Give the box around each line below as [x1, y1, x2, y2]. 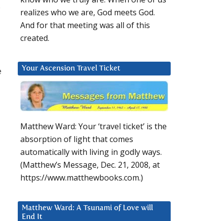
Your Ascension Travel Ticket [22, 65, 120, 73]
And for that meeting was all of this [20, 20, 150, 31]
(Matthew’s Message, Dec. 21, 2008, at [20, 159, 160, 171]
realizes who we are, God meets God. [20, 7, 155, 18]
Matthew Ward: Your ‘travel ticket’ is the [20, 121, 167, 132]
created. [20, 33, 49, 44]
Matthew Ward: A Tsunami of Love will [22, 204, 153, 212]
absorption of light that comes [20, 134, 133, 145]
